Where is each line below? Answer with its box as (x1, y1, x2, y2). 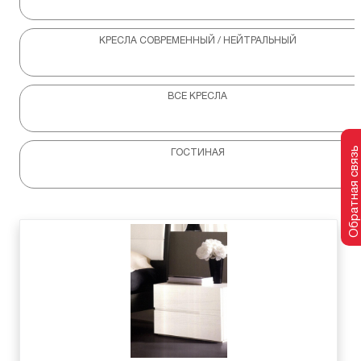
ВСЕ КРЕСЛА (168, 92, 227, 102)
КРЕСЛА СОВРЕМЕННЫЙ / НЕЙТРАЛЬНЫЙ (98, 35, 297, 45)
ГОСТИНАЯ (170, 147, 225, 157)
